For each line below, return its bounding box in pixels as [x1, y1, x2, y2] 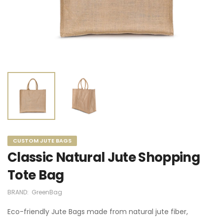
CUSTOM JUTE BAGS [13, 137, 72, 145]
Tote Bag [7, 166, 64, 184]
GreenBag [32, 188, 62, 197]
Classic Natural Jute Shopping [7, 148, 200, 167]
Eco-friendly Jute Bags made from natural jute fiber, [7, 207, 188, 217]
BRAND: [7, 188, 30, 197]
